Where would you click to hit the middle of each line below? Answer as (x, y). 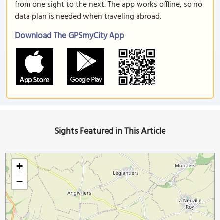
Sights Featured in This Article (110, 131)
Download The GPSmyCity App (69, 36)
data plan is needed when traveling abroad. (88, 17)
